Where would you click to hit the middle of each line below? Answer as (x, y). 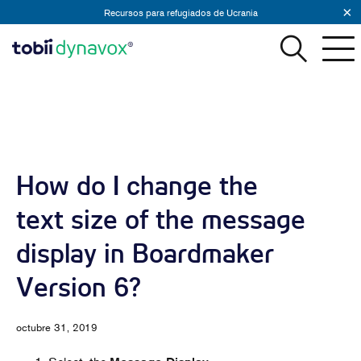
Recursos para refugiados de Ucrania (180, 12)
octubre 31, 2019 (57, 327)
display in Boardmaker (145, 253)
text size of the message (161, 220)
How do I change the (137, 186)
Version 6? (79, 287)
